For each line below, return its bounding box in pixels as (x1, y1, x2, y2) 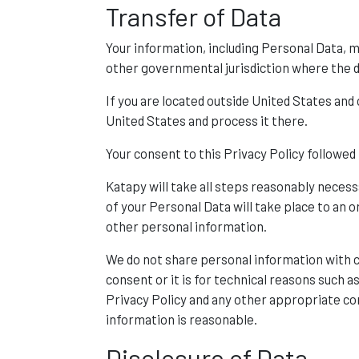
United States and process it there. (106, 112, 308, 128)
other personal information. (106, 218, 267, 234)
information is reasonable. (106, 311, 257, 327)
